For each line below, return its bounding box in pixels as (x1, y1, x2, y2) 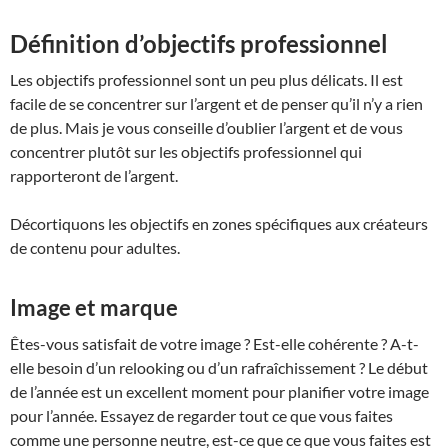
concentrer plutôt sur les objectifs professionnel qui (10, 141, 362, 161)
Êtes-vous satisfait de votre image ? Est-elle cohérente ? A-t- (10, 333, 419, 353)
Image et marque (10, 293, 178, 321)
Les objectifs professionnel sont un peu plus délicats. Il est (10, 69, 403, 89)
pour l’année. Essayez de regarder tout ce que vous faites (10, 405, 393, 425)
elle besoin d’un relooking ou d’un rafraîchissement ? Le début (10, 357, 428, 377)
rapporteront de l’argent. (10, 165, 178, 185)
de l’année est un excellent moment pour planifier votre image (10, 381, 429, 401)
